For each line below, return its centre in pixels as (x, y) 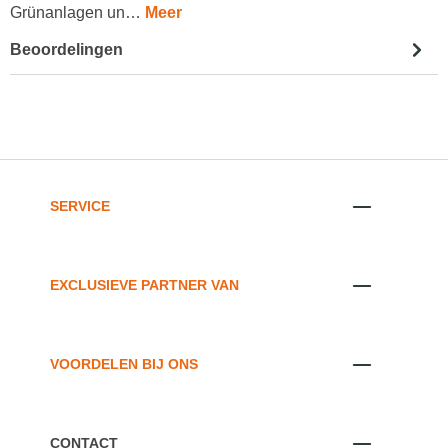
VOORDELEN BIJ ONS (124, 364)
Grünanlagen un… (77, 13)
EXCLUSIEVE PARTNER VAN (144, 284)
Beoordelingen (66, 49)
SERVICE (80, 205)
